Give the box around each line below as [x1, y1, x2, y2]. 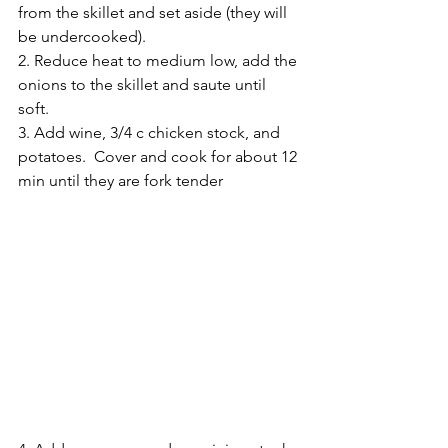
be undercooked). [18, 27, 146, 47]
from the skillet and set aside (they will [18, 3, 291, 23]
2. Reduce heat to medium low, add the [18, 51, 301, 71]
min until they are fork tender [18, 171, 223, 191]
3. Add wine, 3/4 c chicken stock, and [18, 123, 284, 143]
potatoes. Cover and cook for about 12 [18, 147, 301, 167]
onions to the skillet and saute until [18, 75, 270, 95]
